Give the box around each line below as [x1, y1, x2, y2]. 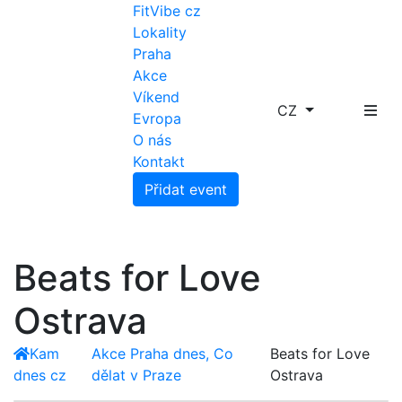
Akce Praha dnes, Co [91, 345, 233, 363]
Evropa [133, 109, 182, 127]
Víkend [133, 88, 180, 106]
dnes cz [13, 366, 66, 384]
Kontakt [133, 153, 186, 170]
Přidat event [144, 180, 228, 198]
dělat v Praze [91, 366, 181, 384]
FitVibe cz [133, 2, 202, 20]
